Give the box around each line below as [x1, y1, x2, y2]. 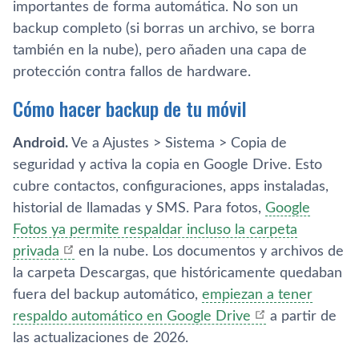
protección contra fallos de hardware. [13, 64, 251, 79]
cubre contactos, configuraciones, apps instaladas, [13, 179, 329, 194]
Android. [13, 135, 68, 151]
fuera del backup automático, [13, 287, 202, 302]
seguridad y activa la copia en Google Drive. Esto [13, 157, 322, 172]
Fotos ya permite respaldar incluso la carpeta [13, 222, 297, 237]
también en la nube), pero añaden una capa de [13, 42, 307, 58]
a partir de [266, 309, 337, 324]
